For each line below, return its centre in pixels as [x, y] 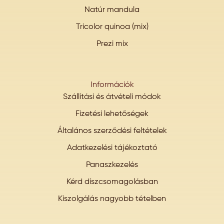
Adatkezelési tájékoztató [112, 148]
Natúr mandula [112, 10]
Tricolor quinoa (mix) [112, 27]
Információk [112, 85]
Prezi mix [112, 44]
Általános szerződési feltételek [112, 131]
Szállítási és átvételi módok [112, 97]
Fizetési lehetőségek [112, 114]
